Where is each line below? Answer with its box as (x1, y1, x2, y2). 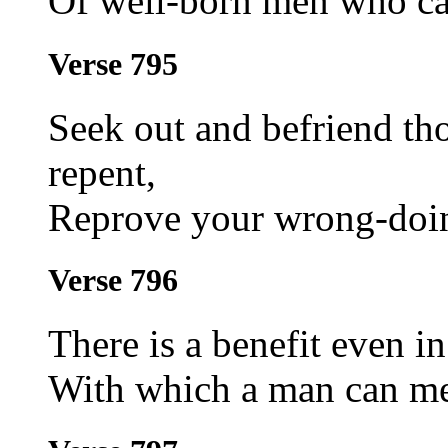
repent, (48, 150, 156, 194)
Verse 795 (48, 45, 178, 82)
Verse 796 (48, 261, 178, 298)
